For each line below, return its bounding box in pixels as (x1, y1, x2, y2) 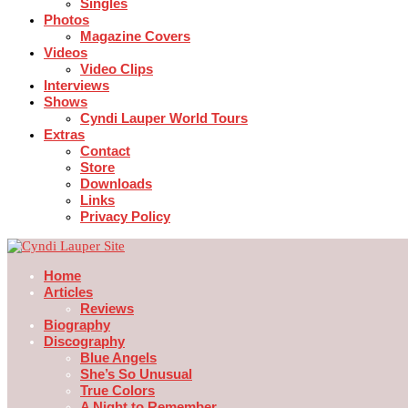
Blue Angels (80, 349, 157, 365)
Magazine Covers (80, 27, 190, 44)
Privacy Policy (80, 208, 170, 224)
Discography (44, 332, 125, 349)
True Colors (80, 382, 155, 398)
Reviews (80, 300, 134, 316)
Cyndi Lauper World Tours (80, 109, 248, 126)
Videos (44, 44, 87, 60)
